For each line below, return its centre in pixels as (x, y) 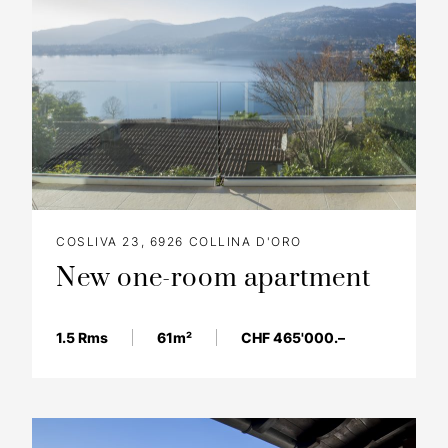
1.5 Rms (82, 337)
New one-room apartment (213, 278)
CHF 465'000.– (293, 337)
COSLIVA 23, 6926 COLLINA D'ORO (179, 241)
